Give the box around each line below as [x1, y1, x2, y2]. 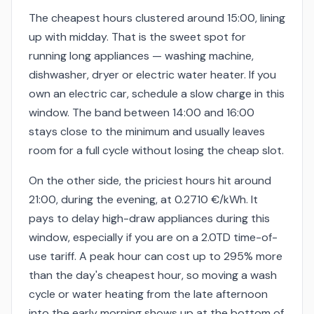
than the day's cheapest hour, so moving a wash [29, 267, 277, 282]
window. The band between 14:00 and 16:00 [29, 104, 254, 120]
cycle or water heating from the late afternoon [29, 286, 268, 301]
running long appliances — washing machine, [29, 48, 254, 63]
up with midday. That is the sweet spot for [29, 29, 246, 44]
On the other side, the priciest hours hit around [29, 172, 271, 188]
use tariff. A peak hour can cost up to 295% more [29, 248, 282, 264]
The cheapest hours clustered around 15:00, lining [29, 10, 285, 25]
